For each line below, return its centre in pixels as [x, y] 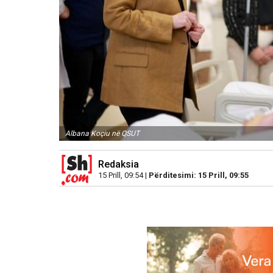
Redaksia [119, 165]
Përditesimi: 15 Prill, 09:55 [199, 175]
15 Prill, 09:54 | [123, 175]
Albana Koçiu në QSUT [102, 134]
